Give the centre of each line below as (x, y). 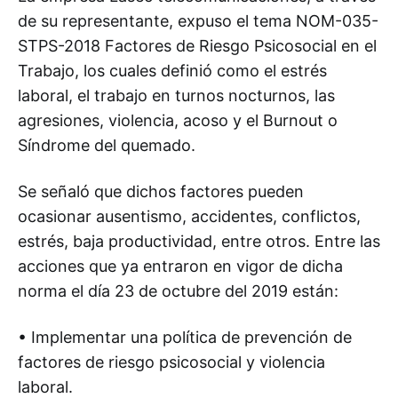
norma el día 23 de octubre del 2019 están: (178, 291)
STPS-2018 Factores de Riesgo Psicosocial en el (197, 46)
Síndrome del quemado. (107, 145)
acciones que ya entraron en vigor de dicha (180, 266)
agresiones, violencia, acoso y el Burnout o (178, 120)
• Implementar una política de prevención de (185, 337)
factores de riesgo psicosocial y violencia (171, 362)
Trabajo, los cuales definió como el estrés (172, 71)
